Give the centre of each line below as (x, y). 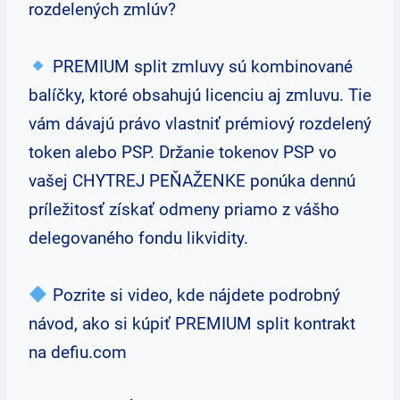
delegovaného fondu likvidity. (138, 238)
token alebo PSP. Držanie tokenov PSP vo (183, 152)
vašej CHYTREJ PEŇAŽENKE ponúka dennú (192, 181)
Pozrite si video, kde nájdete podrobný (194, 295)
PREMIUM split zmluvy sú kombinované (200, 67)
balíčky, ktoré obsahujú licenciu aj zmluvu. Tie (200, 95)
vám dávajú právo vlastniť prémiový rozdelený (200, 124)
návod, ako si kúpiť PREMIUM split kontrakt (192, 324)
